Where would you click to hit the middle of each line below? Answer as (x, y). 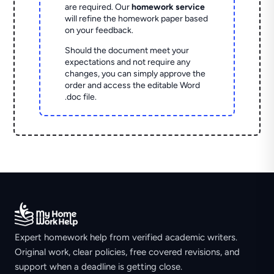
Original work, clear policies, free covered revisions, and (127, 252)
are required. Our (98, 7)
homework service (168, 7)
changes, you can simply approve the (135, 74)
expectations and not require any (128, 62)
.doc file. (81, 97)
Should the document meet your (127, 51)
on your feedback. (99, 31)
